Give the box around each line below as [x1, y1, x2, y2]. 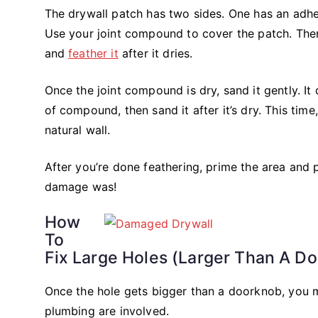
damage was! [44, 179, 117, 194]
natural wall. [44, 122, 111, 137]
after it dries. [118, 45, 193, 60]
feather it [68, 45, 119, 60]
